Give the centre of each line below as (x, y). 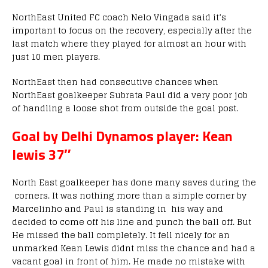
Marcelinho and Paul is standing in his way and (118, 208)
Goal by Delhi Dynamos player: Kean (122, 136)
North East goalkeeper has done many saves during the (134, 182)
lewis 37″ (42, 154)
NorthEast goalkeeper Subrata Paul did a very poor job (130, 95)
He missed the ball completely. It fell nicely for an (121, 235)
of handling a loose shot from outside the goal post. (125, 108)
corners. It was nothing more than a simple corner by (129, 195)
